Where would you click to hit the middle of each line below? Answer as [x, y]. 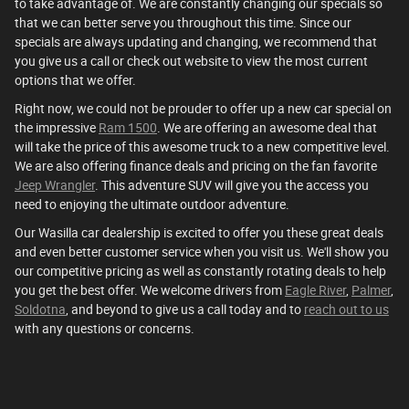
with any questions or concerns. [105, 328]
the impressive [57, 127]
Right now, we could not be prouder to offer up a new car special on [203, 108]
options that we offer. [75, 80]
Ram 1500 [128, 127]
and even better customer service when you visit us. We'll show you [202, 252]
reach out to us [346, 309]
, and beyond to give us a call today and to [185, 309]
